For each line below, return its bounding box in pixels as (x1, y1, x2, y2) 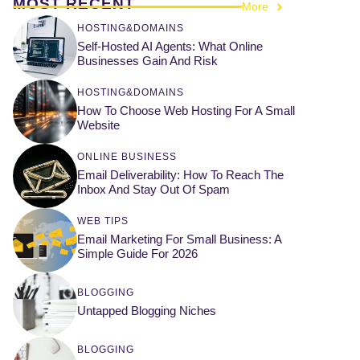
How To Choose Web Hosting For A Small (77, 103, 295, 117)
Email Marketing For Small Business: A (77, 231, 281, 246)
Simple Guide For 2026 (77, 246, 198, 260)
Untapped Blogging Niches (77, 303, 216, 317)
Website (77, 117, 120, 132)
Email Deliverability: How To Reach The (77, 167, 284, 182)
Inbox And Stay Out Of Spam (77, 182, 230, 196)
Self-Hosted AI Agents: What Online (77, 39, 263, 53)
